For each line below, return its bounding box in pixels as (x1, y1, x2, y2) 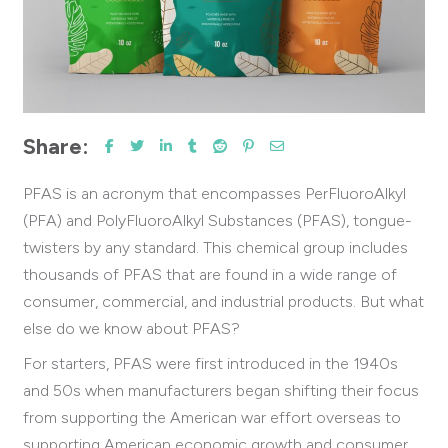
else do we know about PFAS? (23, 318, 240, 338)
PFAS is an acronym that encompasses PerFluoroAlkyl (23, 183, 406, 203)
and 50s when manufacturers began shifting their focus (23, 380, 419, 400)
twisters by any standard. (23, 237, 203, 257)
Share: (23, 132, 89, 160)
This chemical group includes (203, 237, 408, 257)
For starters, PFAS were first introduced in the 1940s (23, 353, 398, 373)
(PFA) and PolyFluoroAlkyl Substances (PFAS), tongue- (23, 210, 412, 230)
